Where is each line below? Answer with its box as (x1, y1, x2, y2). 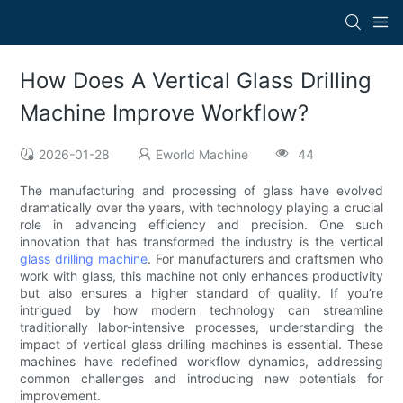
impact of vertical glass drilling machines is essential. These (20, 336, 383, 353)
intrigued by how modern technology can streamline (20, 302, 383, 318)
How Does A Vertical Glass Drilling (20, 67, 372, 94)
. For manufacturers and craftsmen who (148, 251, 383, 267)
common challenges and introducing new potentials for (20, 371, 383, 387)
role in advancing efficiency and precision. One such (20, 217, 383, 233)
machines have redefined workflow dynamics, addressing (20, 354, 383, 370)
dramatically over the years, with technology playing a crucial (20, 200, 383, 216)
